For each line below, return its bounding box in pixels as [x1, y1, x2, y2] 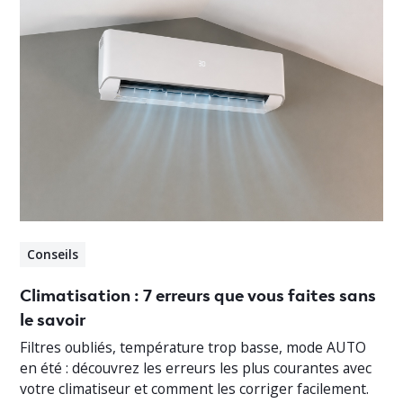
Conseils [27, 246, 79, 264]
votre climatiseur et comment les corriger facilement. [20, 378, 370, 399]
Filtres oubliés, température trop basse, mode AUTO [20, 336, 367, 357]
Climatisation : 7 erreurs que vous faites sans [20, 281, 377, 306]
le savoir [20, 305, 86, 330]
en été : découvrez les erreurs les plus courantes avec [20, 357, 372, 378]
